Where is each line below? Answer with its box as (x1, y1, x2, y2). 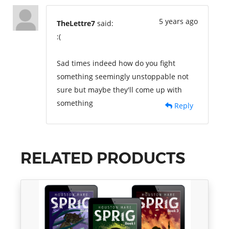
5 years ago (159, 16, 198, 26)
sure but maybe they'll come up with (57, 84, 182, 95)
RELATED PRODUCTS (20, 148, 186, 168)
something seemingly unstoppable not (57, 71, 189, 81)
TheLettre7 (57, 18, 95, 28)
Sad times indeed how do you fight (57, 58, 175, 68)
